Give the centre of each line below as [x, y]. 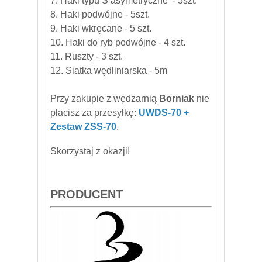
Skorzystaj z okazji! [90, 151]
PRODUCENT [87, 194]
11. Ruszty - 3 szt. [87, 56]
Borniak [178, 98]
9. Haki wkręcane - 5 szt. [101, 28]
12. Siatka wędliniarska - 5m [109, 70]
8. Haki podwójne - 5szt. [100, 14]
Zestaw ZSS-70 [83, 126]
